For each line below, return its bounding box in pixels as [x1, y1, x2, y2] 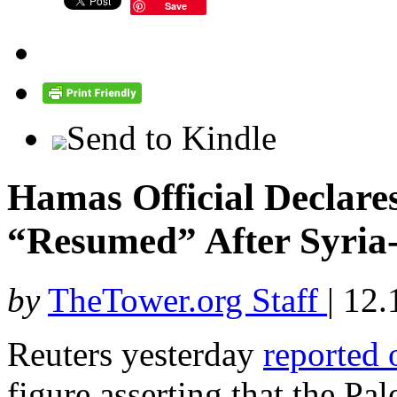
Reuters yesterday [7, 335, 263, 374]
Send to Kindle [66, 119, 276, 158]
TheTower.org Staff [48, 281, 327, 320]
